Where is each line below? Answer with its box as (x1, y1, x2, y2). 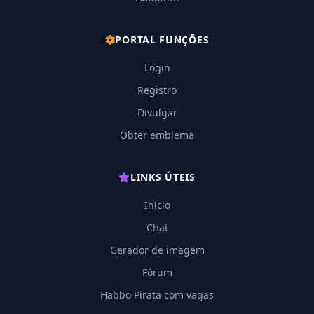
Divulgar (137, 106, 177, 119)
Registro (137, 83, 177, 97)
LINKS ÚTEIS (130, 170, 196, 184)
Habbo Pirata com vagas (100, 288, 214, 301)
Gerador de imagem (109, 243, 205, 257)
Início (144, 198, 170, 212)
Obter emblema (120, 128, 194, 142)
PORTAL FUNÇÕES (115, 33, 210, 46)
